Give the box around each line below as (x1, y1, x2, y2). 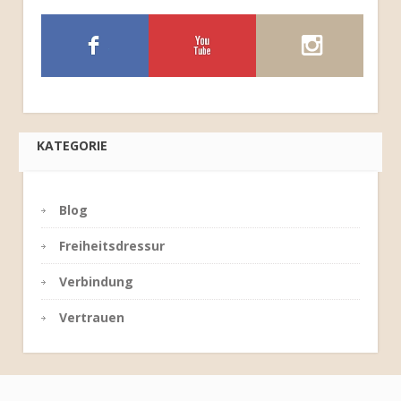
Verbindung (59, 273, 134, 290)
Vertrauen (59, 309, 125, 326)
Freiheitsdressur (59, 237, 166, 254)
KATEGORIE (37, 137, 108, 154)
